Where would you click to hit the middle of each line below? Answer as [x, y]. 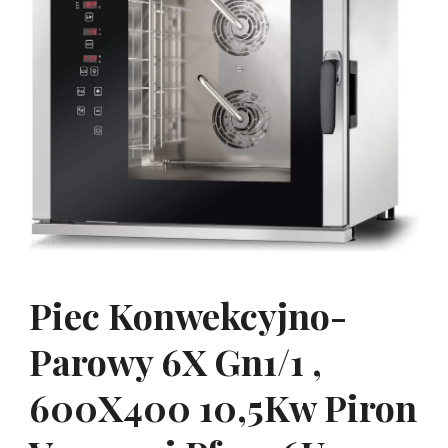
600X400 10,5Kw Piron [223, 407]
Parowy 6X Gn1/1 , [175, 361]
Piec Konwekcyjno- [188, 315]
